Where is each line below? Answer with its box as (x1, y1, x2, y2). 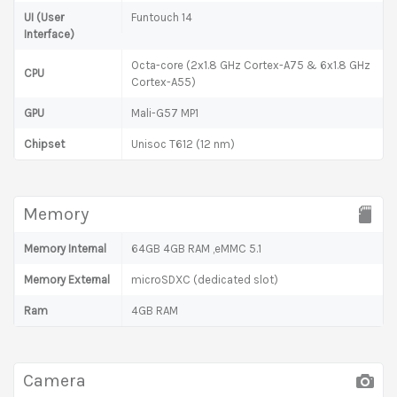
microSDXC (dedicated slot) (131, 272, 278, 286)
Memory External (24, 272, 110, 286)
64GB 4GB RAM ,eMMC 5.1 (131, 241, 261, 255)
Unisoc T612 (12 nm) (131, 136, 235, 151)
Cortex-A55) (131, 74, 196, 89)
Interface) (24, 27, 74, 41)
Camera (23, 370, 86, 391)
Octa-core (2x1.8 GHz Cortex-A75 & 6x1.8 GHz (131, 58, 370, 72)
